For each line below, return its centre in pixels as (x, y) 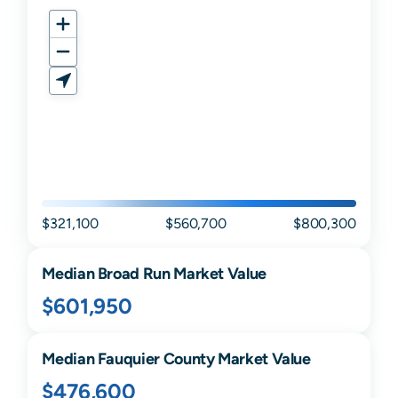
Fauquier (128, 359)
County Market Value (235, 359)
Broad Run (134, 274)
